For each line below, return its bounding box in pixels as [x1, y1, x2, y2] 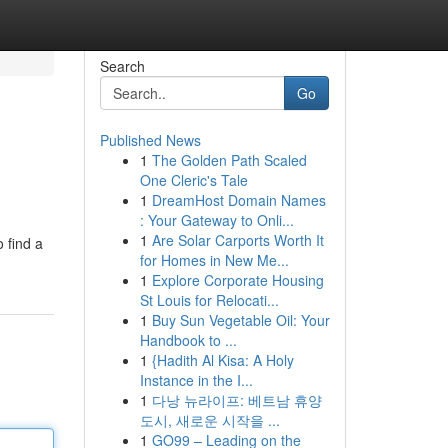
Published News [99, 130, 201, 150]
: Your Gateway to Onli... [139, 210, 294, 230]
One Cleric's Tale [139, 170, 248, 190]
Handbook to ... [139, 330, 237, 350]
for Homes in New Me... [139, 250, 289, 270]
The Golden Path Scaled [151, 150, 307, 170]
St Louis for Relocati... [139, 290, 279, 310]
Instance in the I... [139, 370, 253, 390]
